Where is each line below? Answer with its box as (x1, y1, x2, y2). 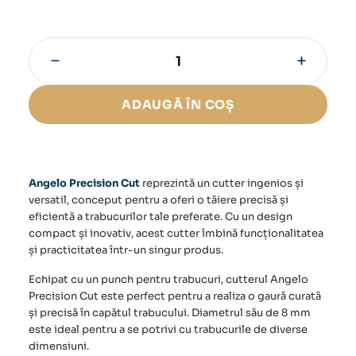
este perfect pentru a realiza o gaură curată (99, 289, 321, 304)
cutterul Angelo (226, 273, 308, 287)
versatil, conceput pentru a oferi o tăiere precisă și (29, 193, 288, 207)
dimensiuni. (29, 339, 89, 354)
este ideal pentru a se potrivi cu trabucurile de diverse (29, 323, 308, 337)
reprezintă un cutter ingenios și (140, 176, 304, 191)
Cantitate (41, 60, 91, 75)
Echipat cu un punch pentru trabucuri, (29, 273, 226, 287)
